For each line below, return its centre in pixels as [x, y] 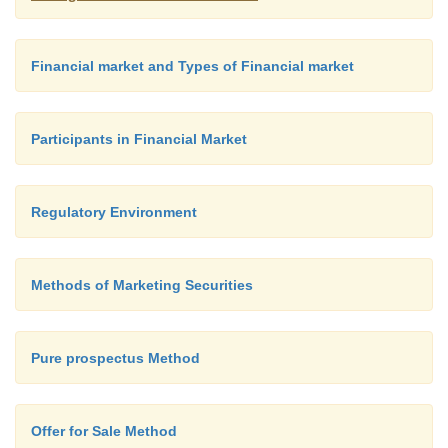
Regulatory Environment [114, 212]
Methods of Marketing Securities [142, 285]
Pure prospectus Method [115, 358]
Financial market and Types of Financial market [192, 66]
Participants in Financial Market [139, 139]
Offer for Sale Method [104, 431]
